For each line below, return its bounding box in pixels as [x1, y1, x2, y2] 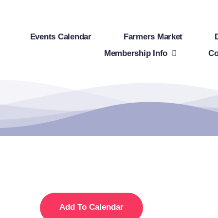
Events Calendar [30, 32, 91, 41]
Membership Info [104, 48, 168, 58]
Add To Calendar [59, 202, 124, 212]
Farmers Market [123, 32, 183, 41]
